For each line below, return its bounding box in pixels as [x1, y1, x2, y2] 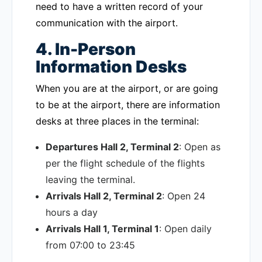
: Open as [179, 141, 220, 153]
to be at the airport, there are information [36, 99, 220, 111]
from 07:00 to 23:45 [46, 239, 135, 251]
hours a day [46, 206, 98, 218]
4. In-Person [36, 39, 136, 59]
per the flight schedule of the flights [46, 157, 205, 169]
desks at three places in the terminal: [36, 115, 199, 127]
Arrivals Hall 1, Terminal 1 [46, 223, 159, 235]
